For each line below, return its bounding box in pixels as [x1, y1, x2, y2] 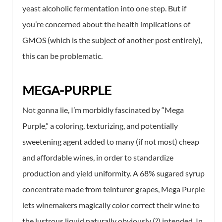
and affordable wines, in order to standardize [22, 152, 173, 162]
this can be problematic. [22, 51, 103, 60]
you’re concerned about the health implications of [22, 19, 190, 29]
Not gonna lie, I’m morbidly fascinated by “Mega [22, 105, 184, 114]
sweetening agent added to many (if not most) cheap [22, 136, 199, 146]
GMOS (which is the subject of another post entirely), [22, 35, 202, 45]
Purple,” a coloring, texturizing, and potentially [22, 120, 178, 130]
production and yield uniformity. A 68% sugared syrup [22, 168, 205, 178]
